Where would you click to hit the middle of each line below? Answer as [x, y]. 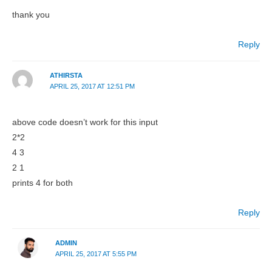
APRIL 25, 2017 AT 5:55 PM [96, 254]
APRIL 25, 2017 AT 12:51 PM [92, 86]
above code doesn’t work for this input [85, 122]
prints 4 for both [42, 183]
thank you [31, 15]
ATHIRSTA [66, 75]
